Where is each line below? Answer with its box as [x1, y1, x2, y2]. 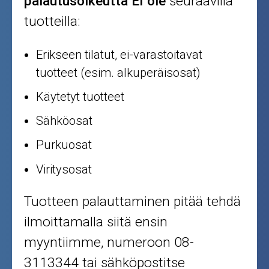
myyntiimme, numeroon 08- [24, 234, 195, 251]
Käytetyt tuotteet [36, 89, 125, 104]
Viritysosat [36, 162, 92, 177]
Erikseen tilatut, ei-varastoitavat [36, 47, 203, 62]
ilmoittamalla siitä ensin [24, 214, 168, 231]
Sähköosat [36, 113, 93, 128]
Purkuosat [36, 138, 92, 153]
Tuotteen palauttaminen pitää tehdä [24, 193, 241, 210]
